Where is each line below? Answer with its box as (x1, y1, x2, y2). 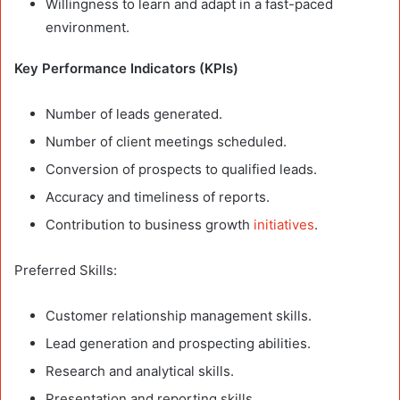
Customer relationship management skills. (46, 307, 312, 325)
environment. (46, 19, 129, 37)
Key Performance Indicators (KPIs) (14, 60, 238, 78)
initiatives (254, 216, 314, 234)
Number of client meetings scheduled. (46, 133, 287, 151)
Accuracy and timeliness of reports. (46, 188, 270, 206)
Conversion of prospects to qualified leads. (46, 161, 317, 179)
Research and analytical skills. (46, 362, 234, 380)
